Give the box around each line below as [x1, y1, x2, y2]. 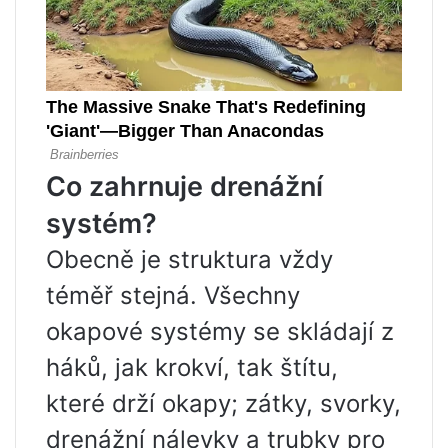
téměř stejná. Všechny [46, 281, 300, 311]
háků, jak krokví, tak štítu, [46, 353, 338, 383]
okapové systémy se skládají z [46, 317, 394, 347]
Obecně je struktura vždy [46, 245, 333, 275]
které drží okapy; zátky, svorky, [46, 389, 401, 419]
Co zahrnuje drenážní [46, 170, 323, 204]
